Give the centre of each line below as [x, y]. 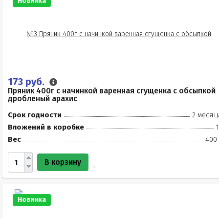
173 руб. [27, 82]
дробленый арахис [43, 99]
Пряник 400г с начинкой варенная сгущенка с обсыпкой [112, 91]
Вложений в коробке [46, 127]
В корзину [63, 162]
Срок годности [35, 115]
